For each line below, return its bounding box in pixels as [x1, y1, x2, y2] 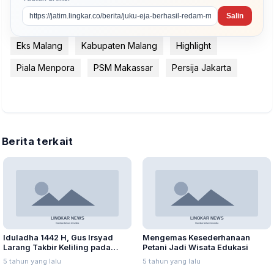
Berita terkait [2, 135, 73, 148]
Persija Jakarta [172, 62, 231, 73]
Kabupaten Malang [81, 40, 157, 51]
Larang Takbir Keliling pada [3, 243, 111, 253]
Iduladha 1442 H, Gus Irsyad [3, 233, 113, 243]
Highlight [176, 40, 211, 51]
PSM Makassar [94, 62, 153, 73]
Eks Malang [17, 40, 62, 51]
